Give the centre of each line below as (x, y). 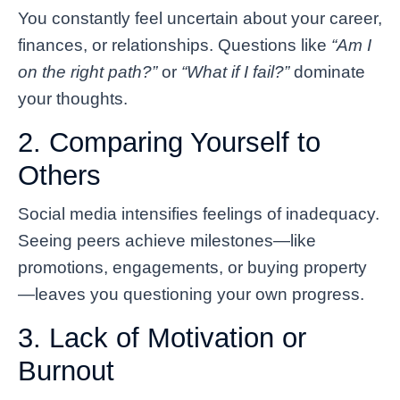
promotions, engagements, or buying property (192, 267)
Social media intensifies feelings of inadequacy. (199, 213)
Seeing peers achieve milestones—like (167, 240)
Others (59, 175)
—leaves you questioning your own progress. (191, 294)
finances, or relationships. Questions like (175, 45)
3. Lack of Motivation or (162, 337)
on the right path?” (87, 71)
